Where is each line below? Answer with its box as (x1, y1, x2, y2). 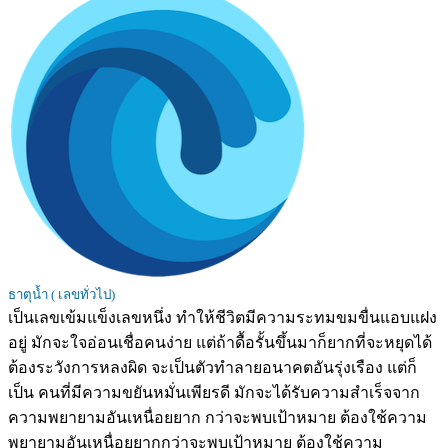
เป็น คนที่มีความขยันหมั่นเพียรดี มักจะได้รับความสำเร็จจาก (8, 384, 420, 402)
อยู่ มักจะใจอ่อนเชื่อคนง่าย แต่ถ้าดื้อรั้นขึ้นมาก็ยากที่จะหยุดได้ (8, 334, 432, 352)
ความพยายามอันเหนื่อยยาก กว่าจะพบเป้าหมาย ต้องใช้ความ (8, 409, 427, 427)
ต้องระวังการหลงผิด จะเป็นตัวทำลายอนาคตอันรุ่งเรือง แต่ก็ (8, 359, 417, 377)
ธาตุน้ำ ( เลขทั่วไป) (8, 287, 115, 303)
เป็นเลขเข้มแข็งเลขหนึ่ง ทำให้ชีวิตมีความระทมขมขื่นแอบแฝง (8, 309, 437, 327)
